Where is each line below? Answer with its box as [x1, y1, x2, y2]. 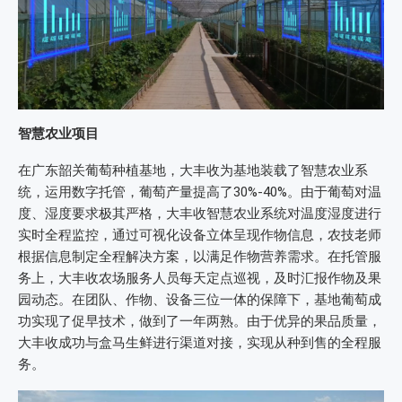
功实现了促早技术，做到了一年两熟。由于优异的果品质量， [18, 312, 381, 329]
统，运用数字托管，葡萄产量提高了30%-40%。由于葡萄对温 [18, 183, 381, 200]
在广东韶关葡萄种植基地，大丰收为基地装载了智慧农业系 [18, 162, 368, 179]
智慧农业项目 [18, 125, 99, 142]
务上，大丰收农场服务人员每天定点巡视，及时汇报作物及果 [18, 269, 381, 286]
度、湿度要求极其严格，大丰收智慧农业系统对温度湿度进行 [18, 205, 381, 222]
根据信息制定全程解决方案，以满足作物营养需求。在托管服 [18, 248, 381, 265]
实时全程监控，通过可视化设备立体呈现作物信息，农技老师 [18, 226, 381, 243]
